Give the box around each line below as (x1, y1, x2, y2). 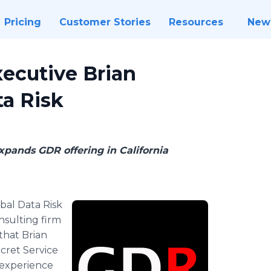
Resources (168, 16, 223, 28)
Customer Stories (59, 16, 151, 28)
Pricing (4, 16, 41, 28)
